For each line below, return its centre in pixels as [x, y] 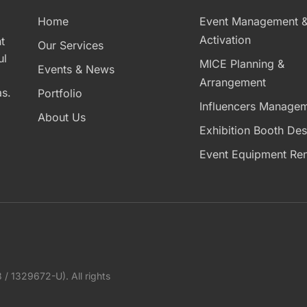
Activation [225, 40]
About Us [62, 117]
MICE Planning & [242, 64]
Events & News [76, 69]
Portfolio [60, 93]
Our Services [71, 45]
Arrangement [232, 82]
